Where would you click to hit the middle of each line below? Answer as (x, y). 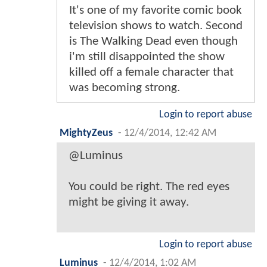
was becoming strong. (125, 88)
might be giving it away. (129, 202)
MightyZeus (86, 133)
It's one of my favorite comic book (156, 10)
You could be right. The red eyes (149, 187)
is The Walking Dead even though (153, 41)
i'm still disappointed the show (147, 57)
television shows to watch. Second (156, 26)
